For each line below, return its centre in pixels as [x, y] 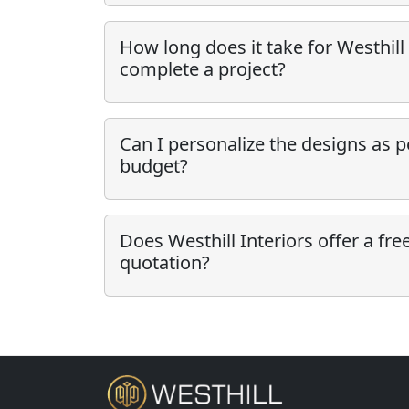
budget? [154, 166]
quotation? [165, 262]
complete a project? [203, 69]
